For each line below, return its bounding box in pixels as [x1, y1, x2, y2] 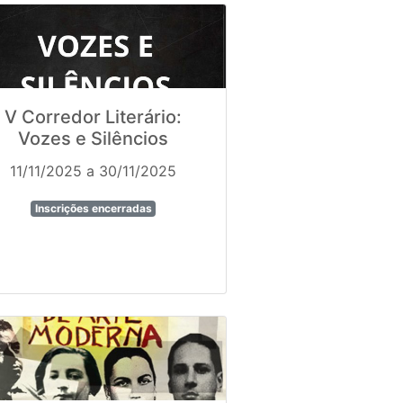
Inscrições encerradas [34, 201, 152, 216]
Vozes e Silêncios [18, 128, 169, 150]
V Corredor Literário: [4, 106, 183, 129]
